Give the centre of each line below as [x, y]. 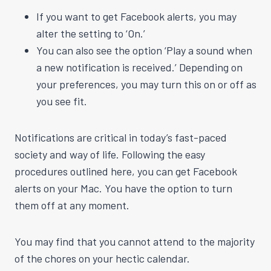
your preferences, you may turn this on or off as [146, 84]
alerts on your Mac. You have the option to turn [123, 188]
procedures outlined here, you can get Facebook [126, 171]
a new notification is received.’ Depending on [139, 67]
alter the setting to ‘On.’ [91, 33]
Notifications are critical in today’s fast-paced [121, 137]
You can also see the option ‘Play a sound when [144, 50]
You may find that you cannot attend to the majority [135, 241]
